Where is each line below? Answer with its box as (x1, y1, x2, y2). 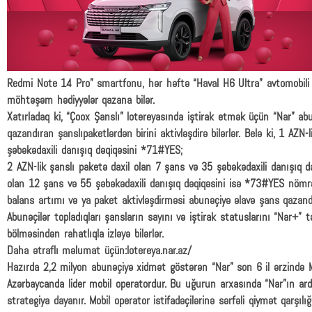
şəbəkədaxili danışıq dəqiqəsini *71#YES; (7, 146, 182, 157)
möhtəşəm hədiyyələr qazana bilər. (7, 95, 155, 107)
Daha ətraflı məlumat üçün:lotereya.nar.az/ (7, 246, 192, 257)
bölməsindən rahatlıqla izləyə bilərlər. (7, 229, 164, 240)
